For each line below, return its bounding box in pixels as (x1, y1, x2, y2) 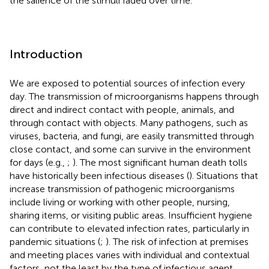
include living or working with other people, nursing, (10, 196, 230, 208)
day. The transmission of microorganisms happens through (10, 90, 259, 102)
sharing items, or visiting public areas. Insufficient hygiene (10, 209, 252, 221)
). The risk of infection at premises (106, 235, 249, 247)
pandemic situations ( (10, 235, 100, 247)
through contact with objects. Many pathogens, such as (10, 116, 248, 128)
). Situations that (189, 169, 258, 181)
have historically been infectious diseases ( (10, 169, 189, 181)
